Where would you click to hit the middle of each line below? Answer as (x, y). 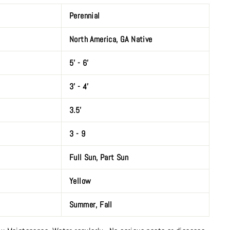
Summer (83, 205)
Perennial (85, 16)
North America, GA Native (111, 39)
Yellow (80, 181)
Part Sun (114, 157)
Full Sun (83, 157)
